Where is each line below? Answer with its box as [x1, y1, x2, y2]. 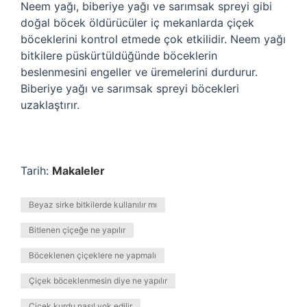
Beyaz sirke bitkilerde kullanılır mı [29, 199, 157, 210]
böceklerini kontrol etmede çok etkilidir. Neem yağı [21, 32, 286, 46]
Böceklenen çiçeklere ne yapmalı [29, 250, 156, 260]
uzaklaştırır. [21, 98, 79, 112]
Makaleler [52, 164, 105, 177]
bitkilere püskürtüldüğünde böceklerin [21, 49, 217, 62]
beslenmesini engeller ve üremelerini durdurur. [21, 65, 258, 79]
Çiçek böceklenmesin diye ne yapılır [29, 275, 167, 286]
